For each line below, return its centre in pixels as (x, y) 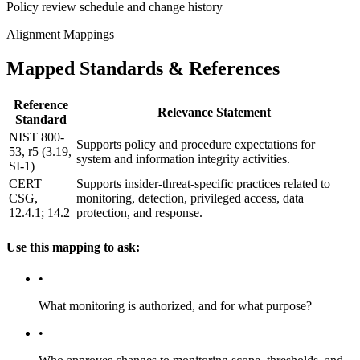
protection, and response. (139, 213)
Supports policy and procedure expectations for (196, 145)
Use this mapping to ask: (73, 247)
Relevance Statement (214, 112)
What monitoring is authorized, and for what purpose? (175, 305)
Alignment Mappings (60, 35)
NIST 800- (37, 137)
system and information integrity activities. (183, 159)
